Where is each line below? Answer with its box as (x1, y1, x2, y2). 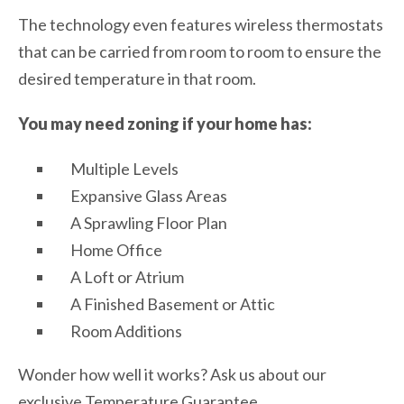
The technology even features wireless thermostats (18, 14, 383, 34)
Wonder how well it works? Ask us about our (18, 363, 326, 384)
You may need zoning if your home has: (18, 113, 312, 133)
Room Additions (70, 320, 182, 341)
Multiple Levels (70, 158, 179, 179)
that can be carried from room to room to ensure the (18, 41, 381, 61)
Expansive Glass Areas (70, 185, 227, 206)
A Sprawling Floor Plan (70, 212, 227, 233)
